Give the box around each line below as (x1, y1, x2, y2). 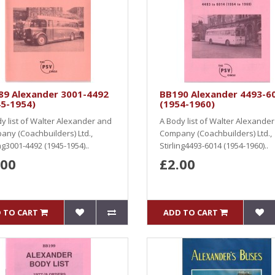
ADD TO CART (163, 207, 218, 218)
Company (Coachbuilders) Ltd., (160, 128, 272, 139)
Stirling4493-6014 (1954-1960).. (160, 140, 268, 151)
